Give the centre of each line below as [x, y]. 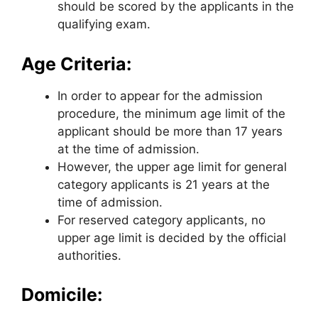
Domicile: [62, 295]
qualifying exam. [104, 24]
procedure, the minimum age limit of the [171, 113]
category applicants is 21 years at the [164, 184]
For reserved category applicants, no [161, 220]
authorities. [89, 255]
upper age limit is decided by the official [172, 237]
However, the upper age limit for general [172, 166]
